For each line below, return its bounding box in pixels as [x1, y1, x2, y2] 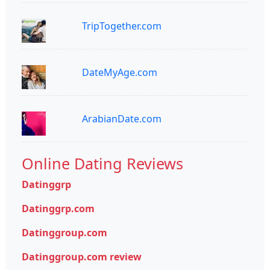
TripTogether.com [82, 19, 162, 33]
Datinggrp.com [22, 201, 95, 215]
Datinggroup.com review [22, 250, 142, 263]
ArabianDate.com [82, 111, 162, 125]
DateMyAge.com [82, 65, 157, 79]
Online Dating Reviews [22, 152, 183, 174]
